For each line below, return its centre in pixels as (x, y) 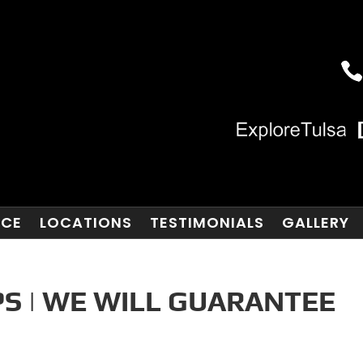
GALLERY (315, 222)
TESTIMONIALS (207, 222)
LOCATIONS (85, 222)
